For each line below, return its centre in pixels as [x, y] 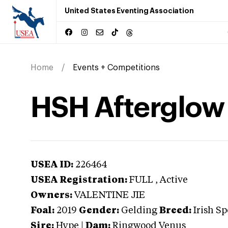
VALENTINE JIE [110, 195]
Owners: [51, 195]
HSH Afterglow [127, 108]
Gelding [139, 211]
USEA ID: [52, 165]
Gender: [99, 211]
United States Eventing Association [129, 11]
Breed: [175, 211]
